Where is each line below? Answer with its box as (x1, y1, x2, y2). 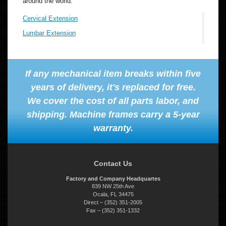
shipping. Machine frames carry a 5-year (26, 109, 200, 120)
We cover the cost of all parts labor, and (27, 95, 199, 106)
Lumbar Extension (23, 29, 76, 37)
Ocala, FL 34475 (92, 191, 134, 197)
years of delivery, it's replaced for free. (30, 82, 196, 92)
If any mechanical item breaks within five (25, 68, 201, 79)
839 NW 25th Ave (92, 183, 134, 189)
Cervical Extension (23, 14, 78, 22)
